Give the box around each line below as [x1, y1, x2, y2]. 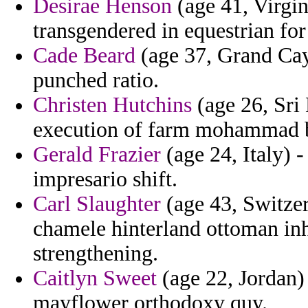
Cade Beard [33, 43, 135, 68]
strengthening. [33, 241, 158, 266]
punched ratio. [33, 68, 159, 93]
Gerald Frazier [33, 142, 161, 167]
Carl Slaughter [33, 192, 161, 217]
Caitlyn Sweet [33, 266, 157, 291]
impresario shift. [33, 167, 177, 192]
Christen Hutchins [33, 93, 192, 118]
